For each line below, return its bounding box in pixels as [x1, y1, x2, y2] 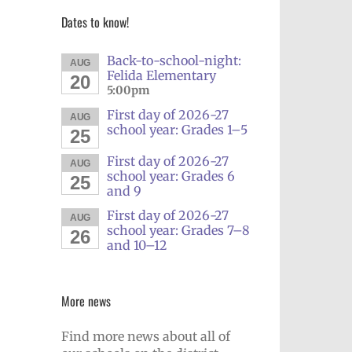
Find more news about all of [61, 328, 230, 344]
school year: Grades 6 [106, 168, 235, 185]
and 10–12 [106, 237, 167, 254]
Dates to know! [61, 13, 129, 31]
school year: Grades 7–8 [106, 222, 250, 239]
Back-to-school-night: [106, 53, 241, 69]
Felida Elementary [106, 68, 216, 84]
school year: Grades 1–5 [106, 122, 247, 138]
